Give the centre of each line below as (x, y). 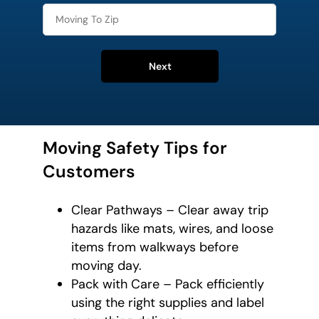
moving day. (106, 265)
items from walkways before (155, 247)
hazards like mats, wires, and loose (172, 228)
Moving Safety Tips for (135, 147)
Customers (89, 171)
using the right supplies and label (168, 302)
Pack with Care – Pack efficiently (168, 284)
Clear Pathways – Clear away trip (170, 210)
